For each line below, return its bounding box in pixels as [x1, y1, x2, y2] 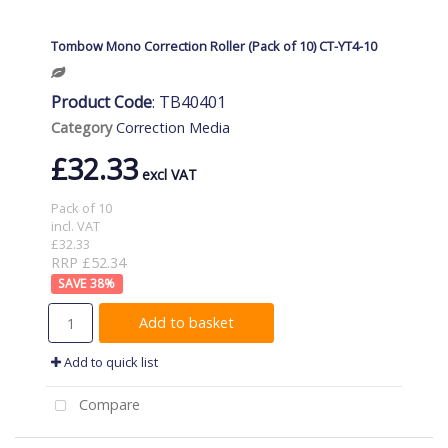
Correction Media [116, 118, 230, 138]
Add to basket [139, 313, 234, 333]
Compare [74, 395, 140, 415]
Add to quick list [61, 353, 158, 372]
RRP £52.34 [51, 253, 126, 273]
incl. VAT [51, 217, 100, 236]
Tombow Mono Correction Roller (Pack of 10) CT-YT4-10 [51, 37, 377, 56]
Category [51, 118, 112, 138]
